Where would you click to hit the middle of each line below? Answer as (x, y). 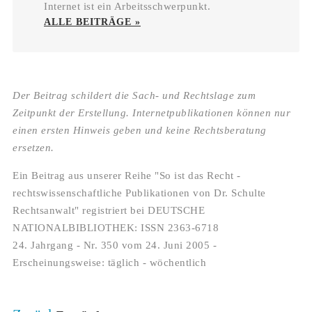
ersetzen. (33, 148)
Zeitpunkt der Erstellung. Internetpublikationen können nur (151, 113)
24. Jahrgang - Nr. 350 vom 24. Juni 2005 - (115, 245)
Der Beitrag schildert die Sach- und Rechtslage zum (134, 96)
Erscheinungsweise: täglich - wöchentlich (109, 263)
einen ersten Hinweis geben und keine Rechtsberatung (140, 131)
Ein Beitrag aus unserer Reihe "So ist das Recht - (127, 176)
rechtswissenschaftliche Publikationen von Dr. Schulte (139, 193)
